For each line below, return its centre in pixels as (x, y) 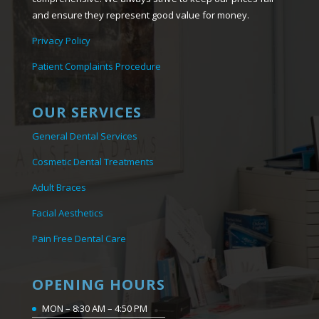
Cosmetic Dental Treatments (93, 162)
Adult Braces (59, 188)
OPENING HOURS (98, 285)
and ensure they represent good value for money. (140, 15)
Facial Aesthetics (67, 213)
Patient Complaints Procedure (96, 66)
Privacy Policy (61, 40)
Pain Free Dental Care (79, 239)
